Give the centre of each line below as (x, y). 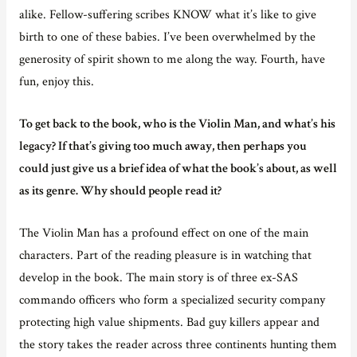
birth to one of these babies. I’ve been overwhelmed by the (167, 37)
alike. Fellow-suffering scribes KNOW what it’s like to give (167, 15)
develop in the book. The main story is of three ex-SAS (158, 277)
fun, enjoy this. (56, 82)
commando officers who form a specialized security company (172, 299)
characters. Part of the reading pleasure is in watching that (165, 255)
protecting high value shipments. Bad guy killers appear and (169, 322)
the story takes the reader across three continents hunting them (178, 344)
